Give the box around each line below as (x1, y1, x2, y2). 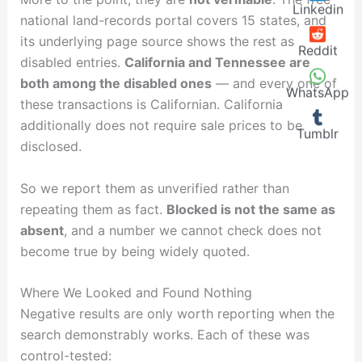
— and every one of (211, 75, 337, 92)
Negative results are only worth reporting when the (19, 305, 335, 322)
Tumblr (297, 125, 339, 142)
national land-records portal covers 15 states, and (19, 12, 326, 29)
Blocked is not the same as (166, 200, 335, 217)
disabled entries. (19, 54, 124, 71)
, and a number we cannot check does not (63, 221, 322, 238)
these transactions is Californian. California (19, 96, 283, 113)
